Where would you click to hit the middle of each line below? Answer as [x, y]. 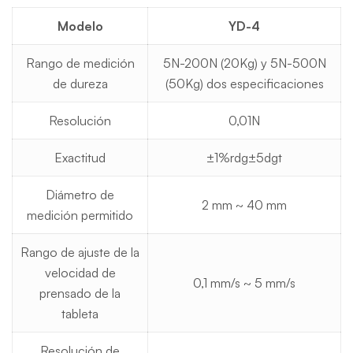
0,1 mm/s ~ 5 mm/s [244, 283]
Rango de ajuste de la [80, 252]
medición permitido [80, 215]
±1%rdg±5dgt [244, 158]
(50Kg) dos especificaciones [244, 84]
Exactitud [80, 158]
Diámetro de [80, 195]
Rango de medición [80, 63]
